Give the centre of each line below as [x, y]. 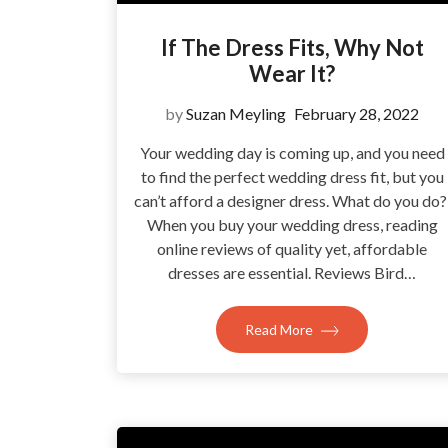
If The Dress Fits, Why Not [292, 47]
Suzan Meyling [236, 113]
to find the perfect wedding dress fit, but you [292, 176]
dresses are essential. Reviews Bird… [292, 272]
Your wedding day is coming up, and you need [292, 152]
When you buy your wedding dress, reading [292, 224]
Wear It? [292, 73]
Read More [280, 329]
